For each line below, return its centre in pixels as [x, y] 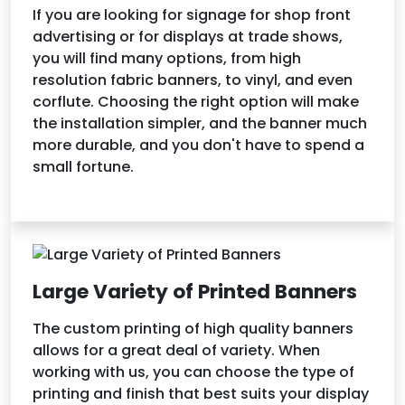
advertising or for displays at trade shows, [188, 36]
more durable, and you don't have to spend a [198, 145]
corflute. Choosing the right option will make [196, 101]
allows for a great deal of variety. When [176, 350]
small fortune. [83, 166]
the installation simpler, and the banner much [200, 123]
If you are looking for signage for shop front [192, 14]
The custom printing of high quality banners [193, 328]
